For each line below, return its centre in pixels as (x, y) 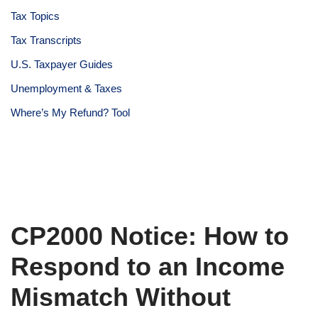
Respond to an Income (148, 266)
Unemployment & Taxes (66, 88)
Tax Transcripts (46, 40)
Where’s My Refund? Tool (70, 112)
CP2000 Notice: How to (150, 236)
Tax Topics (35, 16)
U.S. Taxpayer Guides (62, 64)
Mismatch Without (121, 297)
